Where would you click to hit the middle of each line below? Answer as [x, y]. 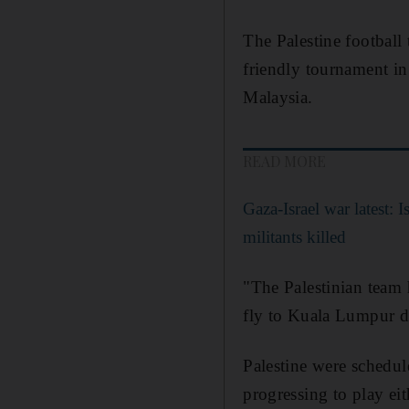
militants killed [295, 236]
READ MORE [285, 161]
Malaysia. [278, 97]
